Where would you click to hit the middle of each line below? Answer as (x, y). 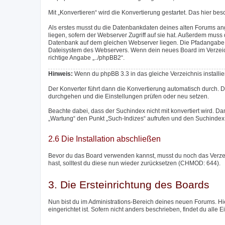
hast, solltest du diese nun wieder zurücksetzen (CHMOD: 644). (134, 163)
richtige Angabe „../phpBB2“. (86, 58)
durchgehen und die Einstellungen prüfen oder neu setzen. (129, 96)
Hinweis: (61, 74)
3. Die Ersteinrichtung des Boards (129, 184)
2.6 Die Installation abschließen (104, 139)
